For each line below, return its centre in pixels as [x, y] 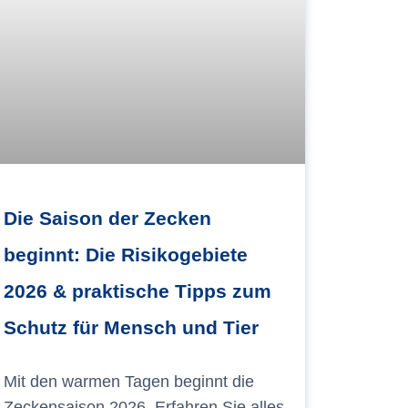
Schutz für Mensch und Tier [131, 327]
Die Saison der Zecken [107, 218]
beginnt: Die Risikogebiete [125, 254]
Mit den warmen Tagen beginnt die [128, 381]
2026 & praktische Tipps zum [137, 291]
